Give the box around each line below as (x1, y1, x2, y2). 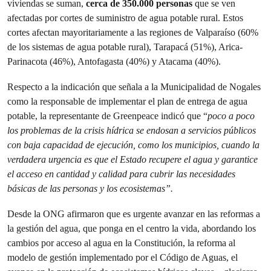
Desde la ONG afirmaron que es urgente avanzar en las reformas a (7, 208, 260, 220)
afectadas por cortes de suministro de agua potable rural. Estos (7, 12, 243, 24)
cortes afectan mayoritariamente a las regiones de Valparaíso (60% (7, 27, 258, 38)
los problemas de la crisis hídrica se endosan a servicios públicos (7, 125, 256, 136)
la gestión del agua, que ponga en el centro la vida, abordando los (7, 223, 256, 234)
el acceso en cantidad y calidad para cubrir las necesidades (7, 168, 235, 180)
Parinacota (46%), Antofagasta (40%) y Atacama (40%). (7, 56, 221, 67)
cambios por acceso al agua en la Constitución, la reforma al (7, 237, 235, 249)
